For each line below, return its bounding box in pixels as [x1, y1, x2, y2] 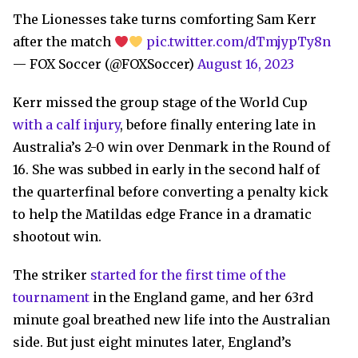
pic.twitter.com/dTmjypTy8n [146, 34, 332, 50]
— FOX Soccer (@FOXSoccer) [13, 56, 197, 73]
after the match [13, 34, 114, 50]
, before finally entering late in [120, 117, 316, 133]
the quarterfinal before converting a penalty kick [13, 184, 328, 201]
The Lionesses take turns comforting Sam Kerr [13, 11, 316, 28]
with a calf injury [13, 117, 120, 133]
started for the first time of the [90, 267, 286, 284]
